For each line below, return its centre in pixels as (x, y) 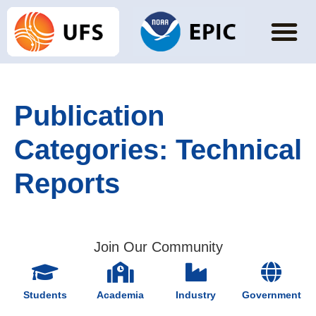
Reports (67, 184)
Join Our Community (158, 247)
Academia (120, 295)
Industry (196, 295)
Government (271, 295)
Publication (89, 116)
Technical (239, 150)
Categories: (95, 150)
